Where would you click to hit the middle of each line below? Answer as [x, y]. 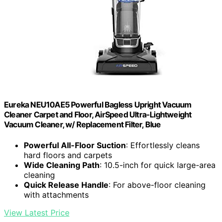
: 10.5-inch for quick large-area [158, 165]
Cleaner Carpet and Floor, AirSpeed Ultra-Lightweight [98, 115]
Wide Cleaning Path [62, 165]
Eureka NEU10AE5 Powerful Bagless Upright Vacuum [98, 105]
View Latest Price [37, 212]
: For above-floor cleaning [157, 185]
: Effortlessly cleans [163, 145]
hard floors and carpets [68, 155]
